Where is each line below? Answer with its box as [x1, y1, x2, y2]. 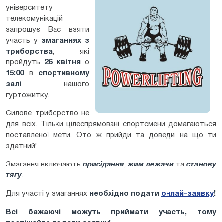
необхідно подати [89, 190, 161, 197]
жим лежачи [128, 161, 174, 168]
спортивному [38, 69, 89, 77]
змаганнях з [41, 37, 89, 44]
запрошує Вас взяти [6, 26, 89, 33]
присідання [83, 161, 124, 168]
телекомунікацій [6, 15, 63, 22]
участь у [6, 37, 41, 44]
